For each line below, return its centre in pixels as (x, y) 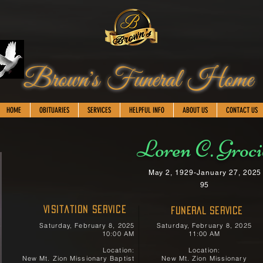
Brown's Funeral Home (138, 80)
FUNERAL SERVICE (207, 210)
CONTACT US (242, 110)
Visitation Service (85, 209)
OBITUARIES (54, 110)
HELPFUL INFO (146, 110)
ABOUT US (195, 110)
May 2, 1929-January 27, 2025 (205, 173)
